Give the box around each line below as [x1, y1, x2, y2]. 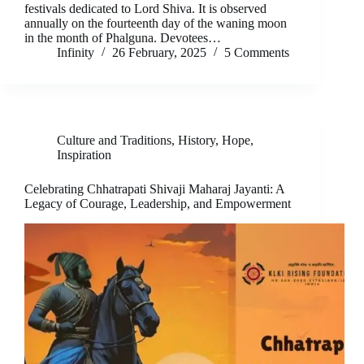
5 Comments [224, 45, 289, 60]
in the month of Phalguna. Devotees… [24, 31, 221, 45]
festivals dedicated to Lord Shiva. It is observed [24, 2, 266, 16]
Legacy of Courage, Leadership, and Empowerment [24, 197, 291, 211]
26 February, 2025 [112, 45, 206, 60]
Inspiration [57, 148, 111, 162]
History [178, 133, 215, 148]
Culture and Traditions [57, 133, 171, 148]
